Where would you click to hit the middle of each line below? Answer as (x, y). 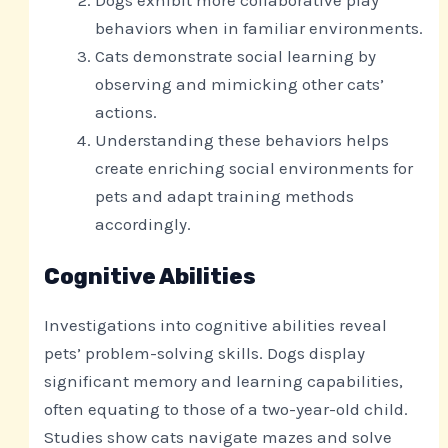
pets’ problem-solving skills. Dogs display (205, 353)
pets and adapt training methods (225, 195)
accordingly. (143, 223)
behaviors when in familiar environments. (259, 27)
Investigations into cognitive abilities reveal (216, 325)
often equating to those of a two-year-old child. (226, 409)
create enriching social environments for (254, 167)
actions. (126, 111)
